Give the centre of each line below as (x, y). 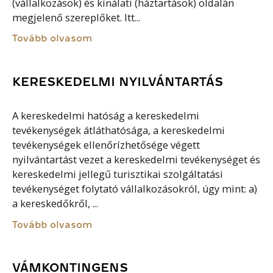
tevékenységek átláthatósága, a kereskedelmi (119, 131)
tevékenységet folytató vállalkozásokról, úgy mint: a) (135, 189)
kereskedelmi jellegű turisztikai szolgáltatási (118, 175)
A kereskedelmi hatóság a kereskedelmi (106, 116)
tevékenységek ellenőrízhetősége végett (106, 145)
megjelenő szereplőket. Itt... (76, 17)
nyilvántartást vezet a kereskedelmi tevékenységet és (136, 160)
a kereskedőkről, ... (55, 204)
